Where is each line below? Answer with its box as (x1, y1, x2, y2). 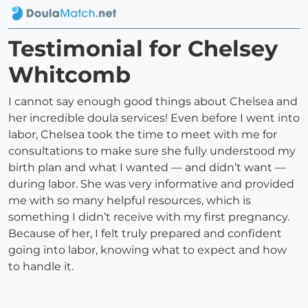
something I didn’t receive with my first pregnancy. (8, 210, 289, 224)
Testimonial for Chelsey (8, 35, 278, 63)
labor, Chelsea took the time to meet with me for (8, 128, 277, 142)
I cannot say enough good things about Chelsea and (8, 95, 298, 109)
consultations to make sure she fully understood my (8, 144, 296, 158)
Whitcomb (8, 61, 131, 89)
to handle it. (8, 260, 74, 274)
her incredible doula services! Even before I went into (8, 111, 300, 125)
